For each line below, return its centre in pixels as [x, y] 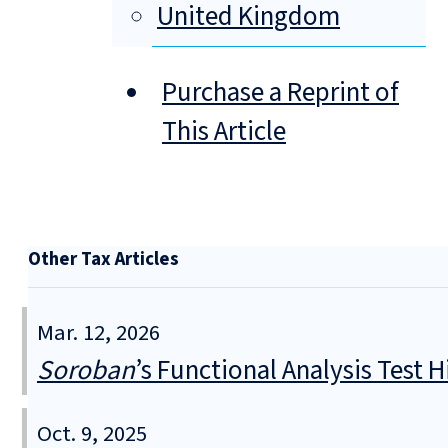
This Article [224, 132]
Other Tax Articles [103, 259]
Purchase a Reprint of [280, 93]
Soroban [86, 370]
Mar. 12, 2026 [98, 332]
